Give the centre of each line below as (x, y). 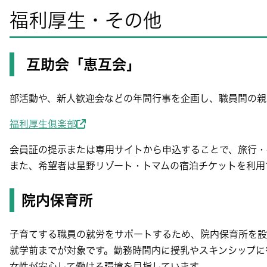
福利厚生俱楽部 (43, 124)
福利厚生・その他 (86, 20)
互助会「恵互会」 (81, 64)
